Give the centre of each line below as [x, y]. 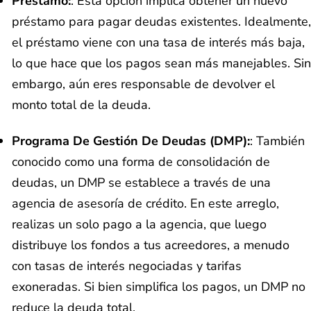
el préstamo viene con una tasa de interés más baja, [158, 42]
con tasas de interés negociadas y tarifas [127, 266]
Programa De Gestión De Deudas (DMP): [131, 141]
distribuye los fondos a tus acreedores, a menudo [151, 245]
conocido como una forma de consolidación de [141, 162]
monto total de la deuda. [81, 104]
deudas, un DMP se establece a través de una [141, 183]
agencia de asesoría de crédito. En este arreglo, [145, 204]
